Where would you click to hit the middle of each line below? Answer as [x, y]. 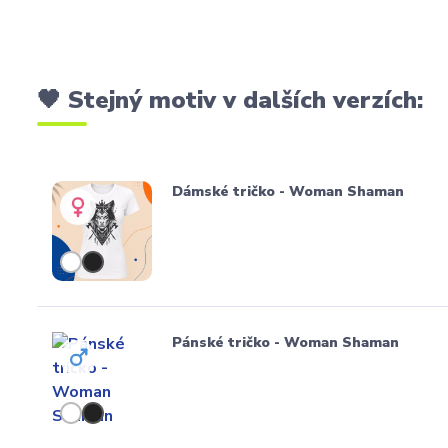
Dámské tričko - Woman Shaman [288, 191]
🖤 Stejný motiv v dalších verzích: [230, 99]
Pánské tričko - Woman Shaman [285, 342]
